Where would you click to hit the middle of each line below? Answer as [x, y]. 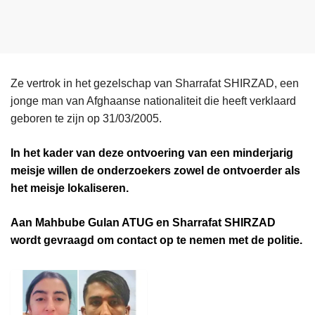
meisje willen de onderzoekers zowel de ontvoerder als [155, 170]
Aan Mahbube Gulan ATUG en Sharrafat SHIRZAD [143, 222]
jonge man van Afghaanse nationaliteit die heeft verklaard [153, 101]
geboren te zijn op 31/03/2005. [86, 118]
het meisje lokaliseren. [70, 188]
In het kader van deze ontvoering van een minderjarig [152, 153]
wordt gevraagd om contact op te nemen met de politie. [156, 240]
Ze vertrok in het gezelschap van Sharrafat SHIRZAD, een [155, 83]
